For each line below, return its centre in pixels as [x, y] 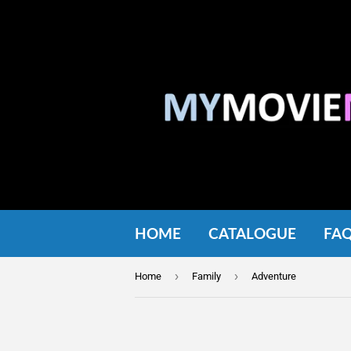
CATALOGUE [252, 233]
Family [206, 276]
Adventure [274, 276]
